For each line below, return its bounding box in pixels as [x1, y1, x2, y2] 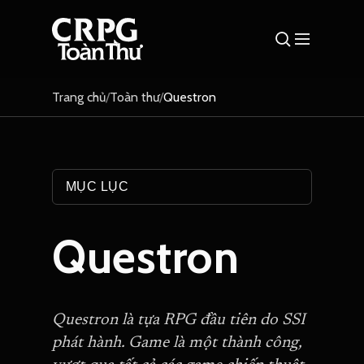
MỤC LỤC [66, 180, 129, 193]
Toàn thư [110, 89, 159, 105]
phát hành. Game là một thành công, [52, 335, 301, 351]
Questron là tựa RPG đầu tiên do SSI [52, 312, 305, 328]
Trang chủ [52, 89, 106, 105]
